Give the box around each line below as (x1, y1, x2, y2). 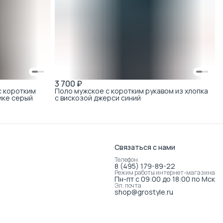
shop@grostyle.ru (114, 187, 173, 197)
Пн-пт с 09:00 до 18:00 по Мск (114, 174, 215, 184)
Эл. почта (114, 181, 141, 190)
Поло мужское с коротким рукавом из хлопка (55, 86, 209, 96)
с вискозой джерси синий (55, 93, 141, 103)
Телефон (114, 155, 138, 164)
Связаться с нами (114, 142, 175, 152)
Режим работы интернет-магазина (114, 168, 215, 177)
